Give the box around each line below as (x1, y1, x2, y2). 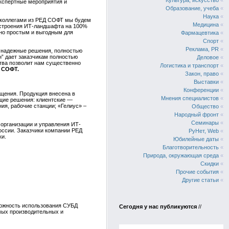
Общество (192, 103, 219, 109)
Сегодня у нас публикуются (119, 203, 197, 210)
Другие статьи (182, 177, 219, 183)
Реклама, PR (186, 46, 219, 52)
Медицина (193, 21, 219, 28)
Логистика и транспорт (160, 62, 219, 68)
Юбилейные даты (173, 136, 219, 142)
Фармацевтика (181, 30, 219, 36)
